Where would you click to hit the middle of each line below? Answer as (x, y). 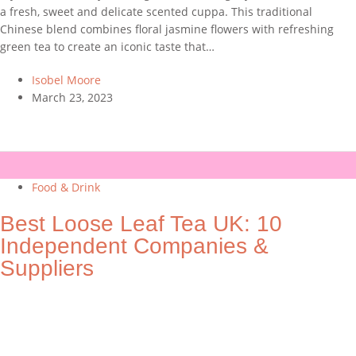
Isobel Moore (66, 79)
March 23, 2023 (72, 97)
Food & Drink (66, 187)
